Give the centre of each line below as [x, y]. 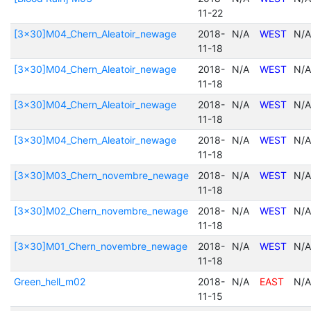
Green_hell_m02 [49, 281]
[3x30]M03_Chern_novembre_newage [101, 175]
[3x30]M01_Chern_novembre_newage [100, 246]
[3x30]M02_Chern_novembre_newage [101, 211]
